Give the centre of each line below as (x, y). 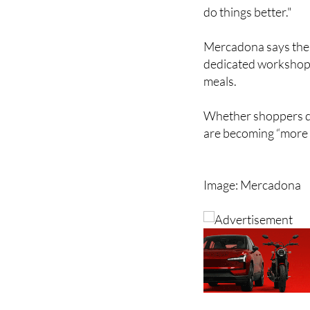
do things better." (248, 11)
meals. (220, 81)
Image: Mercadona (253, 184)
